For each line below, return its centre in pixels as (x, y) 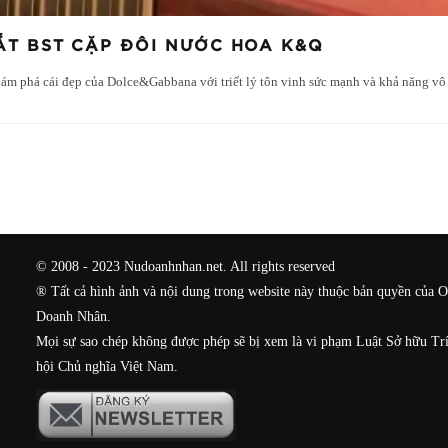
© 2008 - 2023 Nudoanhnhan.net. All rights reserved (186, 266)
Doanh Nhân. (74, 316)
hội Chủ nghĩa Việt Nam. (107, 366)
